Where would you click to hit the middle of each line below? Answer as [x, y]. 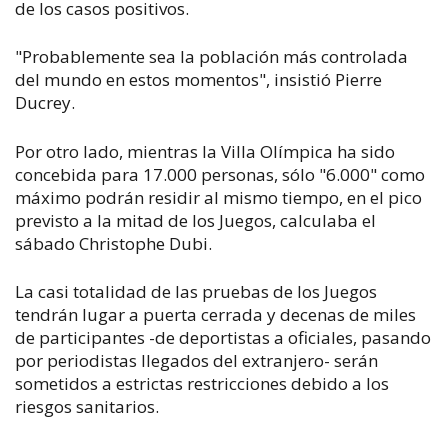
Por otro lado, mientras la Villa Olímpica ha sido [205, 151]
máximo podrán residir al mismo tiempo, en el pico [218, 197]
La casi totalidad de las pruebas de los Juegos [196, 291]
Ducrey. [45, 102]
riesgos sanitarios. [87, 406]
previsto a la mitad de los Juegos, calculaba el [195, 220]
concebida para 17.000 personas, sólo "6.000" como [220, 174]
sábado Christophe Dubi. [113, 243]
